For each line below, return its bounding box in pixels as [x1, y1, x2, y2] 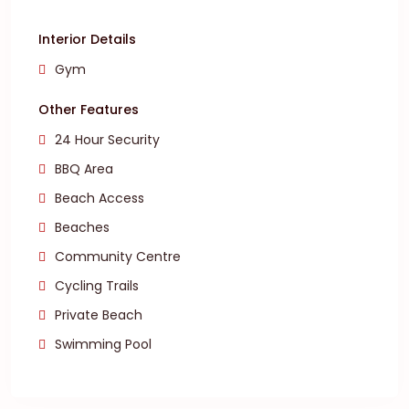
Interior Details [38, 30, 136, 48]
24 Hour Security [55, 131, 160, 149]
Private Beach [55, 306, 142, 324]
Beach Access [55, 189, 144, 207]
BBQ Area [55, 160, 113, 178]
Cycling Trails [55, 277, 139, 295]
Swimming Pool [55, 335, 152, 353]
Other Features [38, 100, 139, 119]
